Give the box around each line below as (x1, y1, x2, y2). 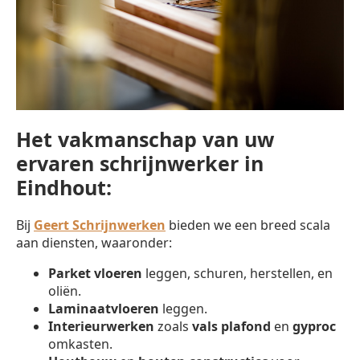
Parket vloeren (48, 264, 142, 282)
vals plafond (192, 317, 271, 335)
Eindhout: (16, 174, 112, 202)
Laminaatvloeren (48, 299, 159, 317)
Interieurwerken (48, 317, 154, 335)
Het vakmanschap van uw (16, 125, 274, 153)
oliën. (48, 281, 81, 300)
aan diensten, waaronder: (16, 233, 172, 252)
